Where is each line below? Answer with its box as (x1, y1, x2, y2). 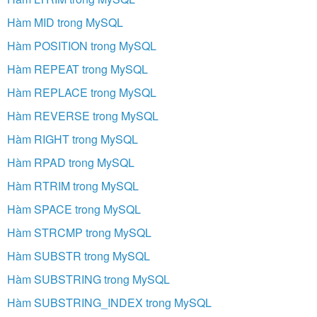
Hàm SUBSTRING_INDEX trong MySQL (7, 294, 212, 311)
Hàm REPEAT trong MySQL (7, 60, 148, 77)
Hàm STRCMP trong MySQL (7, 224, 151, 241)
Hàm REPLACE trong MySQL (7, 83, 156, 100)
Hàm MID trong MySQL (7, 13, 123, 30)
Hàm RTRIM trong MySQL (7, 177, 139, 194)
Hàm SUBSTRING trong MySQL (7, 270, 170, 287)
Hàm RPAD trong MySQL (7, 154, 134, 171)
